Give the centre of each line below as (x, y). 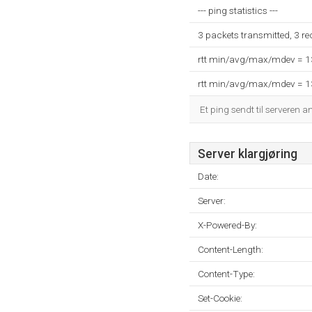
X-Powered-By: (227, 225)
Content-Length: (231, 249)
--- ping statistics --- (238, 10)
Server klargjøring (248, 154)
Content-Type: (226, 274)
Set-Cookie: (220, 298)
